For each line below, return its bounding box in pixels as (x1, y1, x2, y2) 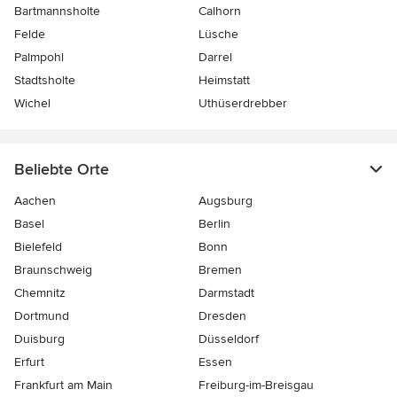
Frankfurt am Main (14, 377, 113, 393)
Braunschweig (14, 261, 92, 277)
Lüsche (198, 26, 238, 42)
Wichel (14, 95, 51, 111)
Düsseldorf (198, 331, 259, 346)
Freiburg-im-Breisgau (198, 377, 314, 393)
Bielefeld (14, 238, 62, 254)
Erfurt (14, 354, 44, 370)
